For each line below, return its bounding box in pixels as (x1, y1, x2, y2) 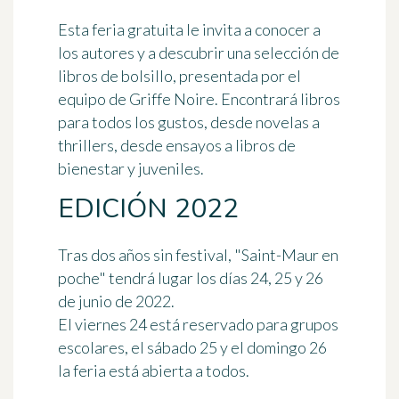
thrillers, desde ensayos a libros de (58, 135, 296, 156)
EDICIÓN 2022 (58, 191, 239, 228)
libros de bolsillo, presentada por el (58, 66, 301, 86)
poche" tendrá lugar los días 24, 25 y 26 (58, 268, 323, 289)
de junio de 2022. (58, 291, 175, 312)
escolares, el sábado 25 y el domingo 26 (58, 338, 327, 358)
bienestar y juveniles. (58, 159, 204, 179)
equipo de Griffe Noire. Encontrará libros (58, 89, 340, 110)
